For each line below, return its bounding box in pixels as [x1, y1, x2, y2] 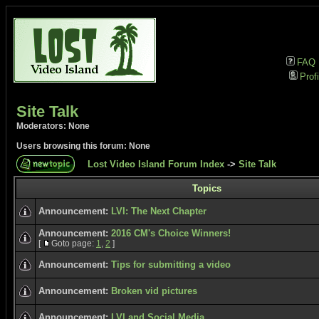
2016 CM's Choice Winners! [111, 228, 231, 239]
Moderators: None [16, 121, 90, 131]
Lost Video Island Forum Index [88, 159, 224, 169]
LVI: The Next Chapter [111, 206, 206, 216]
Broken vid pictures [111, 286, 197, 296]
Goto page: [51, 239, 96, 249]
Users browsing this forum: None [16, 141, 150, 151]
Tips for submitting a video [111, 259, 231, 270]
